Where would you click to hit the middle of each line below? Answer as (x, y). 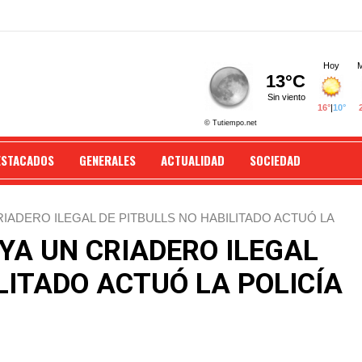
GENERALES (107, 160)
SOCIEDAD (275, 160)
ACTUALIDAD (193, 160)
